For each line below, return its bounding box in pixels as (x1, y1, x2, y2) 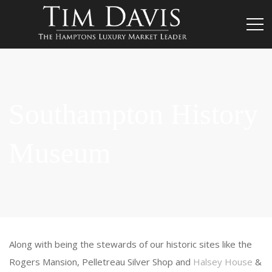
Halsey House (193, 256, 253, 268)
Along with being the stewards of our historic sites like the (9, 238, 252, 250)
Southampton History (8, 98, 259, 130)
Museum (8, 137, 111, 169)
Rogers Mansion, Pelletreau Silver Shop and (9, 256, 193, 268)
